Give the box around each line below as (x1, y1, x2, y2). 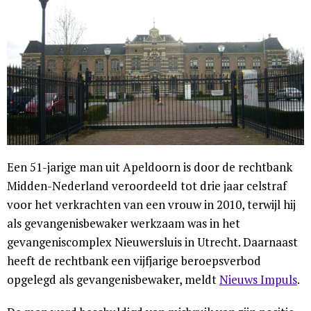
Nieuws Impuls (219, 271, 297, 288)
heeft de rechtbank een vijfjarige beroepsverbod (7, 253, 261, 269)
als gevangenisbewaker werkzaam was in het (7, 215, 240, 232)
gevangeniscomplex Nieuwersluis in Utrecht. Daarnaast (7, 234, 298, 251)
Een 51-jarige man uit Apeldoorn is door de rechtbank (7, 159, 292, 176)
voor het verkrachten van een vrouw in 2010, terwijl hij (7, 196, 296, 213)
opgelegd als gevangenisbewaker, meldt (7, 271, 219, 288)
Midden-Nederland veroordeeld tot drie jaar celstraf (7, 178, 287, 194)
